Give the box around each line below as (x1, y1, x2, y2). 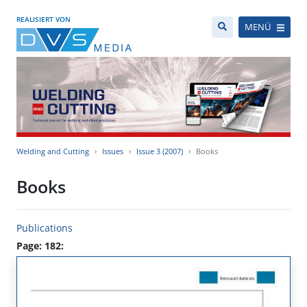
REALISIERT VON (16, 14, 71, 24)
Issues (102, 146, 123, 157)
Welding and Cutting (16, 146, 89, 157)
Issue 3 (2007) (136, 146, 183, 157)
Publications (16, 221, 73, 235)
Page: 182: (16, 239, 64, 253)
